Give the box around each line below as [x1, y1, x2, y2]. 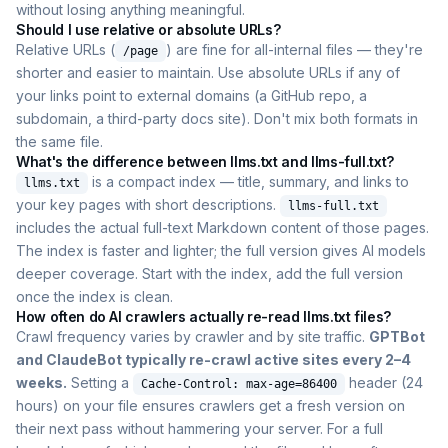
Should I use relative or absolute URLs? [16, 21, 281, 39]
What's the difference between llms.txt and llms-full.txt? [16, 153, 395, 171]
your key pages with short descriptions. [16, 196, 280, 214]
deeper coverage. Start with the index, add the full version [16, 265, 403, 283]
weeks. [16, 374, 67, 392]
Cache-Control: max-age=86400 [141, 377, 337, 392]
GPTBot [369, 328, 425, 346]
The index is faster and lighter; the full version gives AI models [16, 242, 426, 260]
